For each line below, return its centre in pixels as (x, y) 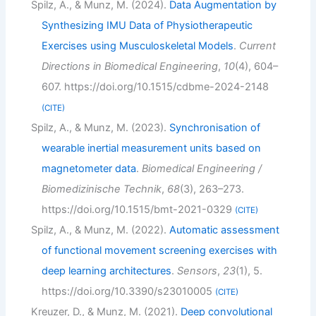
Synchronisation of (215, 128)
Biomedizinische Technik (101, 189)
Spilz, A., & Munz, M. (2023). (101, 128)
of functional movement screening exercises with (159, 251)
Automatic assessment (225, 230)
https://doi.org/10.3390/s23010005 (128, 292)
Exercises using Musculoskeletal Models (137, 46)
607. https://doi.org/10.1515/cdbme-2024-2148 (155, 87)
